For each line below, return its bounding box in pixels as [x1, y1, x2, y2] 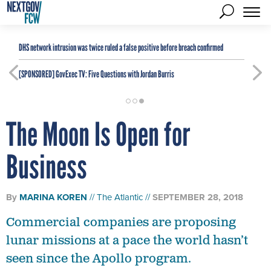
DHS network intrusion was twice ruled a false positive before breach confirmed [19, 42, 223, 53]
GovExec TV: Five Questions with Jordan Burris [54, 68, 174, 80]
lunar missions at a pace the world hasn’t [6, 233, 248, 249]
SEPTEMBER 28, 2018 [152, 191, 243, 204]
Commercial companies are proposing [6, 215, 236, 230]
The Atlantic [97, 191, 143, 203]
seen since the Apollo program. [6, 251, 191, 267]
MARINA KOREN [19, 191, 87, 204]
